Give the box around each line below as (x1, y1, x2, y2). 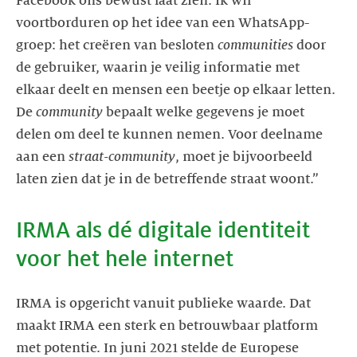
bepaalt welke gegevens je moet (106, 104, 304, 120)
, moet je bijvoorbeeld (175, 149, 312, 164)
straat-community (69, 149, 175, 164)
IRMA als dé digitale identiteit (16, 218, 310, 242)
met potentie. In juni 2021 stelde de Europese (16, 340, 299, 355)
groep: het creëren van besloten (16, 37, 218, 53)
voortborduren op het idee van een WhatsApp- (16, 15, 309, 30)
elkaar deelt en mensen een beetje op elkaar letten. (16, 82, 335, 97)
